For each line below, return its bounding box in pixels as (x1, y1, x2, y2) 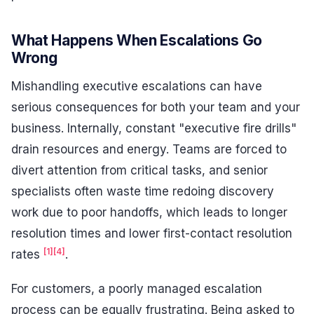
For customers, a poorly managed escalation (11, 282, 262, 296)
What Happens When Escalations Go (11, 32, 262, 50)
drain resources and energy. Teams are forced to (11, 142, 287, 156)
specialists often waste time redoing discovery (11, 184, 274, 198)
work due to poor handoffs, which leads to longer (11, 205, 287, 219)
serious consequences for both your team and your (11, 100, 300, 114)
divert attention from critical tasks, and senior (11, 163, 268, 177)
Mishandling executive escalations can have (11, 78, 262, 93)
